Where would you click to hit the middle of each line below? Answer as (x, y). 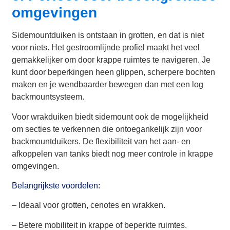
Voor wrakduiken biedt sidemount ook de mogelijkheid (110, 117)
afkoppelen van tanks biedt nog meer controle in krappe (113, 154)
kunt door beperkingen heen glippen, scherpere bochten (114, 72)
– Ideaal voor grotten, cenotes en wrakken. (89, 205)
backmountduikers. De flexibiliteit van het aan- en (101, 141)
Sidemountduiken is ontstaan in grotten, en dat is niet (108, 35)
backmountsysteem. (48, 97)
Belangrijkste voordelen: (56, 186)
